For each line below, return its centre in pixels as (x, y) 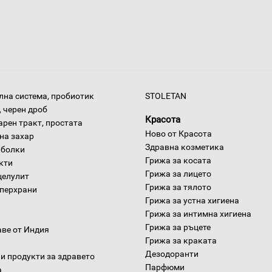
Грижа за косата (178, 160)
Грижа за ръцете (178, 227)
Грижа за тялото (178, 187)
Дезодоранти (172, 254)
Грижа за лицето (178, 174)
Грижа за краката (181, 240)
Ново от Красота (178, 134)
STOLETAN (166, 96)
